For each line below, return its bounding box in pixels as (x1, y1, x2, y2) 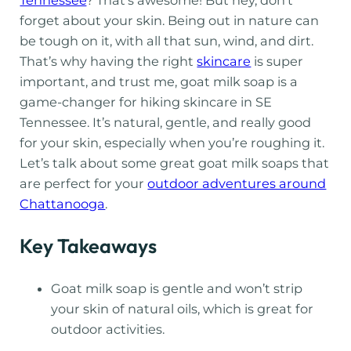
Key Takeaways (20, 233, 157, 259)
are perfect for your (20, 175, 148, 191)
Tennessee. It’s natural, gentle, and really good (20, 114, 312, 130)
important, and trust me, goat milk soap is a (20, 73, 299, 89)
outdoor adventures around (147, 175, 327, 191)
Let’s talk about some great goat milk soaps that (20, 154, 330, 171)
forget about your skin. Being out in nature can (20, 12, 320, 28)
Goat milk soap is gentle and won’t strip (51, 280, 303, 296)
